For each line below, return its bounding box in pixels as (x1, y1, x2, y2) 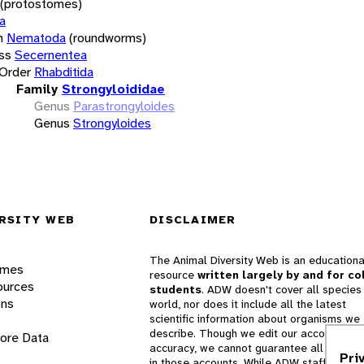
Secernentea (15, 45, 87, 63)
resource (149, 267, 197, 283)
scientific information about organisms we (149, 311, 360, 327)
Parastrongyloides (73, 97, 175, 115)
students (149, 282, 201, 297)
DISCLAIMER (149, 212, 236, 227)
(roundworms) (69, 28, 146, 46)
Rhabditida (34, 63, 93, 80)
